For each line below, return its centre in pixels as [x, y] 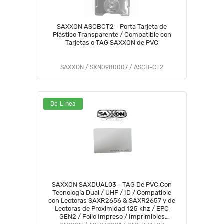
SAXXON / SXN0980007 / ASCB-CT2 [112, 67]
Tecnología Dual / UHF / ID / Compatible [112, 193]
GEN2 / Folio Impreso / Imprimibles [112, 217]
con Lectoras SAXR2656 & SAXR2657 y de [112, 201]
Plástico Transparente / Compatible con [112, 35]
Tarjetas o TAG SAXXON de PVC [112, 43]
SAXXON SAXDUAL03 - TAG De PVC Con [112, 185]
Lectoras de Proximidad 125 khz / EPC [112, 209]
